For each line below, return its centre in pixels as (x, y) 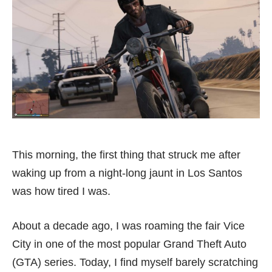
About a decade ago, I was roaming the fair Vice (128, 226)
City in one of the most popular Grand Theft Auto (129, 244)
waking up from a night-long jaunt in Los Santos (127, 173)
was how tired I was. (61, 192)
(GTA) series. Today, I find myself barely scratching (135, 263)
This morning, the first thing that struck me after (126, 155)
